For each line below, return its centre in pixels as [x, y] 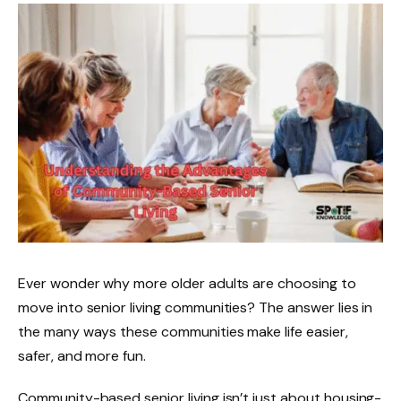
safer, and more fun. [82, 355]
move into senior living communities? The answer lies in [196, 307]
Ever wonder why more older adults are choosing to [187, 283]
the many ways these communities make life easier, [183, 331]
